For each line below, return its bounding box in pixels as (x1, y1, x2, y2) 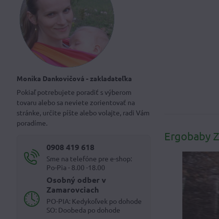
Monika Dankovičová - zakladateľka (16, 74, 132, 83)
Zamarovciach (46, 184, 99, 195)
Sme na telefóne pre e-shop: (46, 154, 132, 163)
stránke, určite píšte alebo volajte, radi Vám (16, 108, 150, 117)
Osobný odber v (46, 175, 106, 185)
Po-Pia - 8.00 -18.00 (46, 163, 105, 172)
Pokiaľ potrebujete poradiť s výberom (16, 88, 131, 96)
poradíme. (16, 118, 47, 127)
